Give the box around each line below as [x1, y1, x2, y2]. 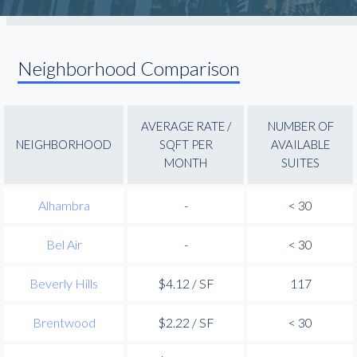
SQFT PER [159, 136, 213, 151]
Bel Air [45, 236, 82, 252]
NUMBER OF [267, 118, 334, 133]
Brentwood [32, 314, 96, 330]
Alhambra [37, 197, 90, 213]
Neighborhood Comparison [18, 56, 241, 80]
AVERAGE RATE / [140, 118, 231, 133]
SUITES [281, 155, 320, 170]
